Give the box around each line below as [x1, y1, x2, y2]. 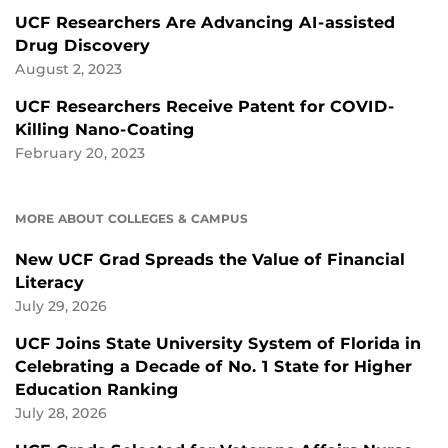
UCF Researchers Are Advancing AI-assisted [15, 12, 395, 32]
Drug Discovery [15, 35, 150, 55]
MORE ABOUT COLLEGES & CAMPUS [15, 210, 248, 226]
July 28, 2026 [15, 404, 107, 421]
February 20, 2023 [15, 144, 145, 161]
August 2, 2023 [15, 60, 122, 77]
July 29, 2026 [15, 297, 107, 314]
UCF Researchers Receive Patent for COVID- [15, 96, 395, 116]
